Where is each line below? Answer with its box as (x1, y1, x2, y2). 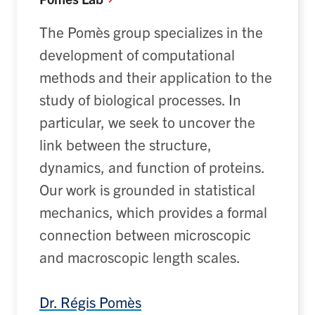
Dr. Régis (39, 292, 99, 311)
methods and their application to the (39, 67, 272, 86)
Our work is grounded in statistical (39, 180, 255, 199)
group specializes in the (110, 22, 263, 41)
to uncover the (159, 112, 255, 131)
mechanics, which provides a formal (39, 202, 267, 221)
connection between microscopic (39, 225, 251, 244)
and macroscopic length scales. (39, 247, 243, 266)
